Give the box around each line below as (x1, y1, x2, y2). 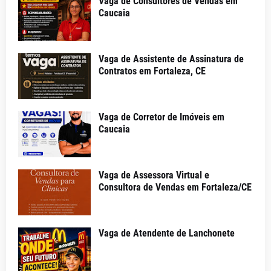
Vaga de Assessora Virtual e (99, 169, 209, 181)
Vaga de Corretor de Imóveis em (99, 111, 224, 123)
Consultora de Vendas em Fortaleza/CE (99, 181, 252, 193)
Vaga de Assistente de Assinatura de (99, 53, 244, 65)
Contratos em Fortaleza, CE (99, 65, 206, 77)
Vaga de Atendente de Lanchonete (99, 227, 235, 239)
